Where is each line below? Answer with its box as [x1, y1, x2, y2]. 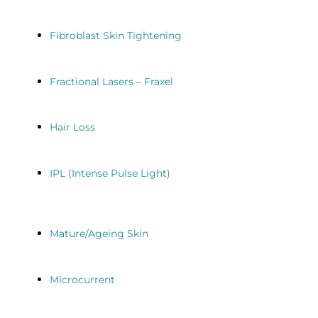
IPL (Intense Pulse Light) [49, 167, 170, 180]
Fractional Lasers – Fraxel [49, 75, 173, 88]
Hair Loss [49, 121, 95, 134]
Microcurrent [49, 273, 115, 286]
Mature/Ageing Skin [49, 226, 148, 240]
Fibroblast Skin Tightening [49, 28, 182, 42]
